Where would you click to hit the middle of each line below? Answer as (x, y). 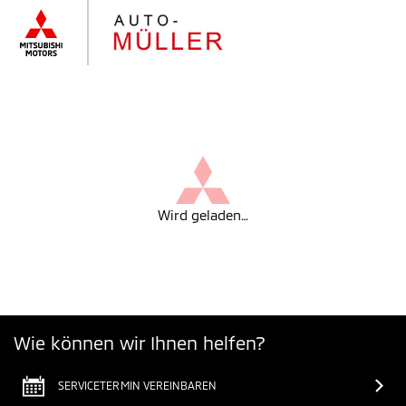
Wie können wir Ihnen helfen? (140, 343)
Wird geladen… (203, 215)
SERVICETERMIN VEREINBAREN (138, 385)
